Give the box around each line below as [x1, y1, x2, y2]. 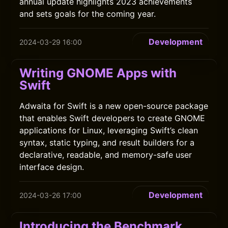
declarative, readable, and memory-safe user [19, 150, 192, 160]
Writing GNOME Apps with [19, 66, 177, 80]
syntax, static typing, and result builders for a [19, 137, 195, 148]
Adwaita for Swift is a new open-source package [19, 101, 209, 111]
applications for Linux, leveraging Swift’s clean [19, 125, 198, 135]
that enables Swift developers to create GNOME [19, 113, 206, 123]
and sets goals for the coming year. [19, 9, 156, 19]
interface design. [19, 162, 84, 172]
